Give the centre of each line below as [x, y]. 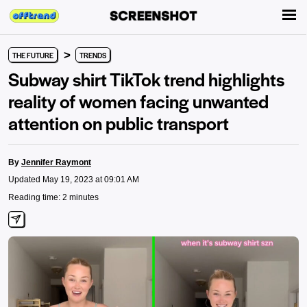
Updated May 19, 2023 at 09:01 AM [74, 180]
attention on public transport [119, 123]
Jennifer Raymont [56, 162]
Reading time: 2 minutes [53, 197]
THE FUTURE [33, 55]
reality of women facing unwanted [138, 101]
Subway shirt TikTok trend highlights [146, 79]
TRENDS [93, 55]
